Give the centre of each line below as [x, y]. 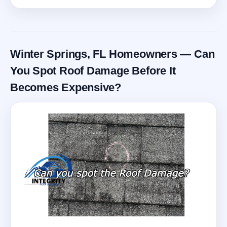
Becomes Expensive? [66, 87]
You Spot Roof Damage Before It [93, 70]
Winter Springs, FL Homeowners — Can [112, 54]
